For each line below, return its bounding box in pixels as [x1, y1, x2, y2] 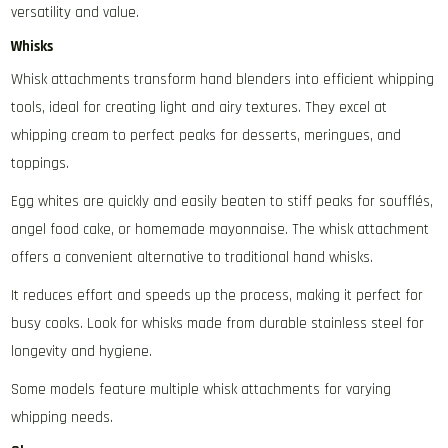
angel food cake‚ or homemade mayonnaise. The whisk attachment [11, 220, 430, 240]
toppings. [11, 154, 70, 174]
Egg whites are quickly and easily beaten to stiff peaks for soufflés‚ [11, 192, 434, 212]
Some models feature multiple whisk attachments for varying [11, 380, 392, 400]
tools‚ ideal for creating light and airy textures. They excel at [11, 98, 388, 118]
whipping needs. [11, 408, 114, 428]
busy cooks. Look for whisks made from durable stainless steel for [11, 314, 425, 334]
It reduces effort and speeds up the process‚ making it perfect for [11, 286, 424, 306]
